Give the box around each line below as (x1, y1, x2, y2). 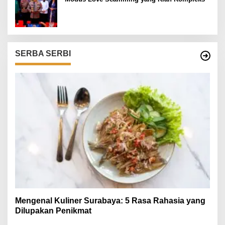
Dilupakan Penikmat (15, 206, 91, 215)
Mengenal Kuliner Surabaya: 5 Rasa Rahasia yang (15, 196, 205, 205)
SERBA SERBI (15, 49, 71, 58)
